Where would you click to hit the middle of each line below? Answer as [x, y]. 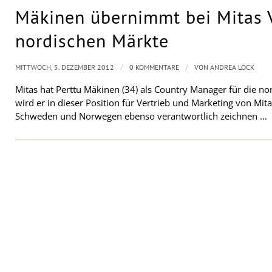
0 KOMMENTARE [154, 67]
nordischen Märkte [92, 41]
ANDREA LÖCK [232, 67]
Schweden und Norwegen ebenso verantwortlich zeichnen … [141, 116]
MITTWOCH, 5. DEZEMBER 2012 [65, 67]
